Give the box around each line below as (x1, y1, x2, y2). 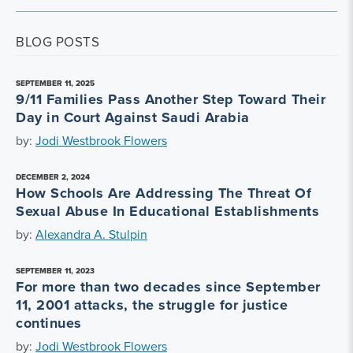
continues (16, 313, 82, 333)
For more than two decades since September (16, 277, 321, 297)
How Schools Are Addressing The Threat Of (16, 183, 311, 203)
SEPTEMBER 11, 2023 (16, 265, 95, 277)
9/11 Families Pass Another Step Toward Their (16, 89, 325, 110)
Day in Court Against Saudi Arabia (16, 107, 250, 128)
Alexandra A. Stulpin (35, 225, 147, 243)
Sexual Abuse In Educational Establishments (16, 201, 319, 221)
